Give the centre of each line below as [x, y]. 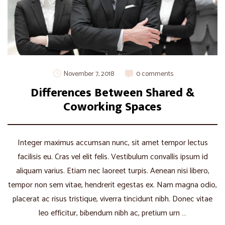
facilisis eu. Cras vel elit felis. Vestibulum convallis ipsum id [113, 157]
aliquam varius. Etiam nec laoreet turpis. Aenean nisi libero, [113, 171]
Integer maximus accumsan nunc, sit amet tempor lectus [113, 143]
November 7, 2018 [89, 74]
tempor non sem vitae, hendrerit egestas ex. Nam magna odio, [113, 185]
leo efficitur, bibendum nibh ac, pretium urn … [113, 213]
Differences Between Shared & [113, 93]
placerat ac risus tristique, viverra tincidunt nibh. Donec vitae [113, 199]
